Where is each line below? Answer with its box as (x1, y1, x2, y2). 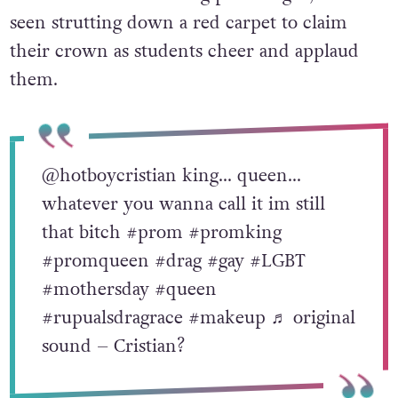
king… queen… (176, 163, 301, 188)
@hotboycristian (41, 163, 177, 188)
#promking (187, 219, 282, 245)
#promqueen (41, 248, 149, 274)
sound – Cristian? (41, 333, 185, 359)
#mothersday (41, 276, 149, 302)
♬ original (270, 305, 355, 330)
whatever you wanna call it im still (41, 191, 325, 217)
